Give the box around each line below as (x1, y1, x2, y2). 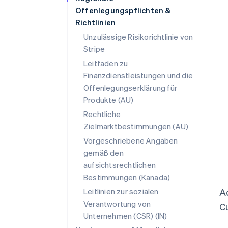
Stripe (83, 44, 105, 54)
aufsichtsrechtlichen (83, 160, 156, 170)
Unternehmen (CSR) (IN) (83, 211, 167, 221)
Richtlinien (75, 17, 116, 27)
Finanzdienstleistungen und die (83, 70, 193, 80)
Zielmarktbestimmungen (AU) (83, 121, 189, 131)
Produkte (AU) (83, 95, 134, 105)
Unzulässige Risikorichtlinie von (83, 32, 193, 42)
